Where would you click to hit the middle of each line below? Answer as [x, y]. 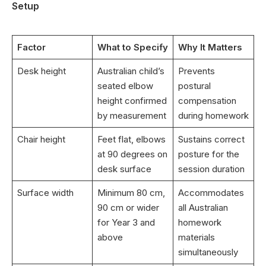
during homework [213, 115]
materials [196, 237]
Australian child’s [131, 71]
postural [194, 85]
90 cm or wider [128, 207]
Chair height [41, 139]
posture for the [208, 154]
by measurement [132, 115]
